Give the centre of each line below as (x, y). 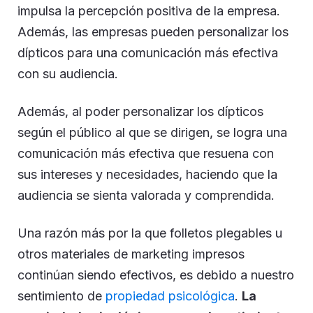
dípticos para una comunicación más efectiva (148, 53)
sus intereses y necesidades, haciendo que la (147, 174)
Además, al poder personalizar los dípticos (140, 111)
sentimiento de (61, 296)
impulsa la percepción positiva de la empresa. (149, 11)
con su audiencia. (68, 74)
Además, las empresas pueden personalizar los (153, 32)
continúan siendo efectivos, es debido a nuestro (156, 275)
